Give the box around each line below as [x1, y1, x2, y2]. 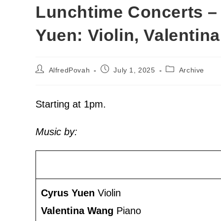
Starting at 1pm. [36, 98, 106, 110]
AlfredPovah [48, 66, 90, 74]
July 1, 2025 [113, 66, 155, 74]
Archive [179, 66, 205, 74]
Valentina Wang [41, 205, 116, 216]
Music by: [36, 126, 77, 137]
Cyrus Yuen [41, 187, 98, 198]
